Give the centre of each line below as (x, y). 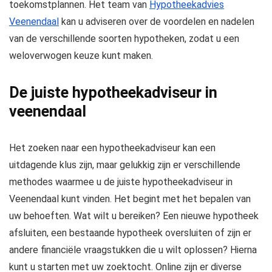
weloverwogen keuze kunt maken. (81, 56)
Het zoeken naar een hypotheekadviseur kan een (112, 148)
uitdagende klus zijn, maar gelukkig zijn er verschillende (125, 165)
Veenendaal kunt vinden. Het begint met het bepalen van (130, 199)
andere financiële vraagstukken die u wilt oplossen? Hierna (133, 250)
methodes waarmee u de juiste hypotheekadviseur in (121, 182)
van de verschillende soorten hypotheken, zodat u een (124, 39)
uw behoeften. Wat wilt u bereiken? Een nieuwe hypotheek (134, 216)
